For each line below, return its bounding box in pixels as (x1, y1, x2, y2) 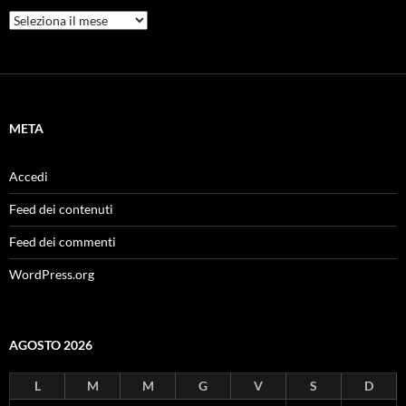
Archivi (8, 10, 50, 26)
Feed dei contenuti (9, 201, 113, 217)
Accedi (9, 169, 48, 185)
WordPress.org (9, 266, 94, 283)
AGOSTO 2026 (9, 337, 92, 353)
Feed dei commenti (9, 234, 116, 250)
